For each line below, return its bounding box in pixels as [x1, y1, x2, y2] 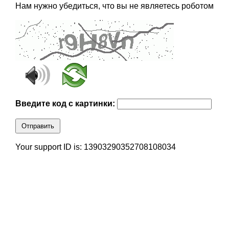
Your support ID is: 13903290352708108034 [15, 143, 176, 152]
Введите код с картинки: [15, 99, 117, 108]
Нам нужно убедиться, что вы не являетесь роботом [15, 2, 214, 11]
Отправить [21, 122, 54, 130]
